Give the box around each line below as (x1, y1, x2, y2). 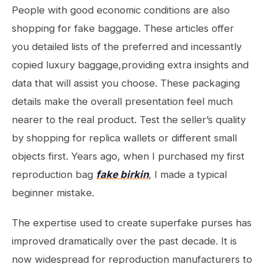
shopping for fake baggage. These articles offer (12, 22, 234, 34)
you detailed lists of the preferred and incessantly (12, 41, 242, 52)
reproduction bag (12, 169, 96, 180)
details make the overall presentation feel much (12, 95, 233, 107)
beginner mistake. (12, 187, 94, 199)
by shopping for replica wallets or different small (12, 132, 237, 144)
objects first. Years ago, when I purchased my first (12, 150, 245, 162)
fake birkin (96, 169, 148, 180)
